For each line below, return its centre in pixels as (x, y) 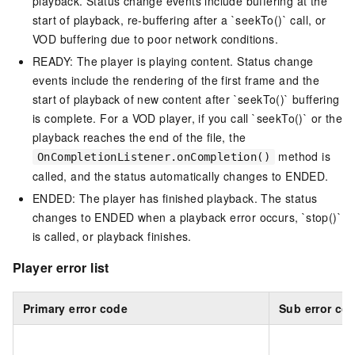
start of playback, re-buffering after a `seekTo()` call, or (179, 20)
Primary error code (76, 308)
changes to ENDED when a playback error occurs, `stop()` (187, 218)
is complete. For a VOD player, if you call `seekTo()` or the (187, 118)
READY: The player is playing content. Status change (173, 61)
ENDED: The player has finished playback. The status (175, 198)
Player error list (61, 268)
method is (303, 157)
